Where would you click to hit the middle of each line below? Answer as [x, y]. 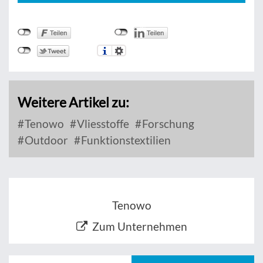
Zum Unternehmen [139, 227]
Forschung [167, 124]
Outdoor [45, 140]
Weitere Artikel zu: [73, 102]
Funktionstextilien [125, 140]
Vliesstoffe [102, 124]
